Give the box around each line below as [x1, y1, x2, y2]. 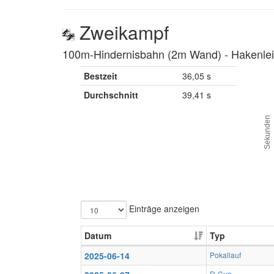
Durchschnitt [84, 88, 138, 101]
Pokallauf [210, 249, 241, 260]
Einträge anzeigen [127, 202, 199, 215]
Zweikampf [75, 18, 169, 45]
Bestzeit [84, 69, 117, 82]
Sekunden [263, 114, 272, 149]
